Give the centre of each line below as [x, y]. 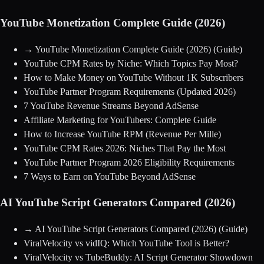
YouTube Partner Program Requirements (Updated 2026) [130, 91]
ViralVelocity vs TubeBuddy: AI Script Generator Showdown [138, 258]
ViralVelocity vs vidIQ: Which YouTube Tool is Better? [126, 243]
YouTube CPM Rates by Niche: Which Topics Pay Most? [131, 63]
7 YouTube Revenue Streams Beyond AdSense [111, 105]
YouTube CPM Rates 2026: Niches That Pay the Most [125, 148]
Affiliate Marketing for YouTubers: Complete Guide [120, 120]
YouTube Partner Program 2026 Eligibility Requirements [129, 162]
